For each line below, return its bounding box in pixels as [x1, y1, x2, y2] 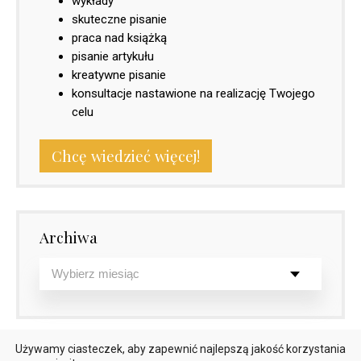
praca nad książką [72, 30, 167, 45]
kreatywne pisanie [72, 67, 166, 82]
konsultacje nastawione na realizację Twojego [72, 85, 315, 101]
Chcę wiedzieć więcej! [52, 146, 201, 167]
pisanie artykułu [72, 48, 154, 64]
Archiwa [39, 226, 98, 247]
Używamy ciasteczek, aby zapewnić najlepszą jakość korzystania [15, 342, 346, 355]
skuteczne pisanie [72, 11, 167, 27]
